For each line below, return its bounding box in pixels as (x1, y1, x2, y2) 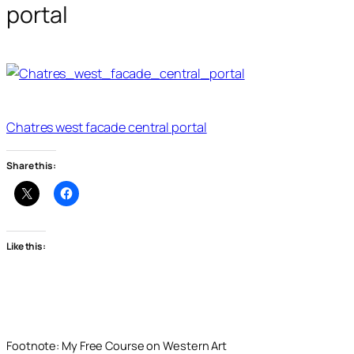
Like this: (6, 239, 46, 253)
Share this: (6, 159, 56, 173)
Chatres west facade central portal (6, 118, 207, 136)
